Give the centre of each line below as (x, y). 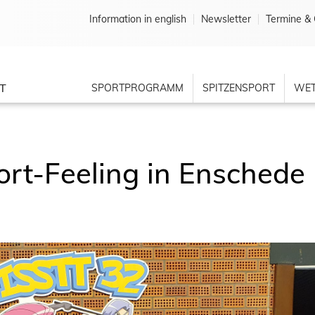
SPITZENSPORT (239, 88)
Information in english (138, 19)
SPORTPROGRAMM (137, 88)
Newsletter (226, 19)
